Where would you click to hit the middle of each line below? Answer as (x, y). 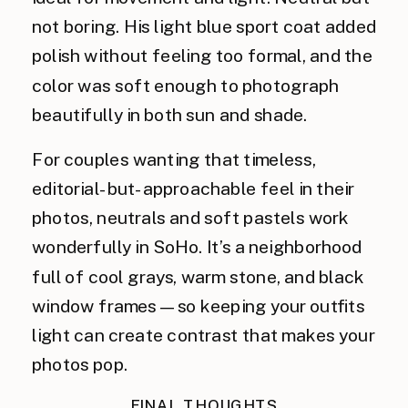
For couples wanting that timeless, (174, 159)
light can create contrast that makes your (204, 335)
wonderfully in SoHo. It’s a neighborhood (197, 247)
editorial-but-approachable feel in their (194, 189)
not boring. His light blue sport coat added (204, 27)
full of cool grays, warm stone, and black (199, 276)
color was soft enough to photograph (186, 85)
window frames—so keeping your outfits (199, 306)
